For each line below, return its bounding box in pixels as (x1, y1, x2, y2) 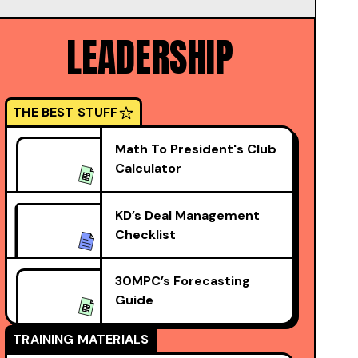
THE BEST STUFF (13, 103, 118, 121)
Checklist (115, 225, 177, 243)
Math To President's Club (115, 141, 277, 157)
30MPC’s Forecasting (115, 272, 251, 289)
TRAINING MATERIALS (13, 331, 149, 348)
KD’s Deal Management (115, 206, 261, 224)
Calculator (115, 160, 182, 177)
